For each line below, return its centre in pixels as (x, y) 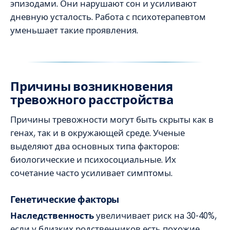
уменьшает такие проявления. (74, 30)
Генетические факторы (65, 199)
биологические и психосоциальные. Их (93, 159)
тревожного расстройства (92, 100)
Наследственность (52, 215)
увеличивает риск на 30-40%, (155, 215)
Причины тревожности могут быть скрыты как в (112, 119)
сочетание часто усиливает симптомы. (91, 173)
